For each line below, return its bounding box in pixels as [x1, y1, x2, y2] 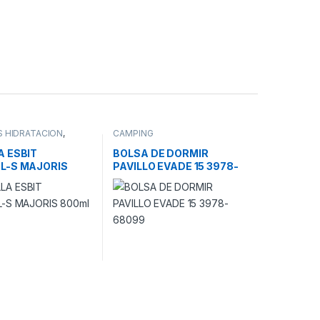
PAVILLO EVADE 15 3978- [113, 159, 239, 172]
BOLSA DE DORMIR [113, 146, 209, 159]
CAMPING [113, 128, 154, 139]
